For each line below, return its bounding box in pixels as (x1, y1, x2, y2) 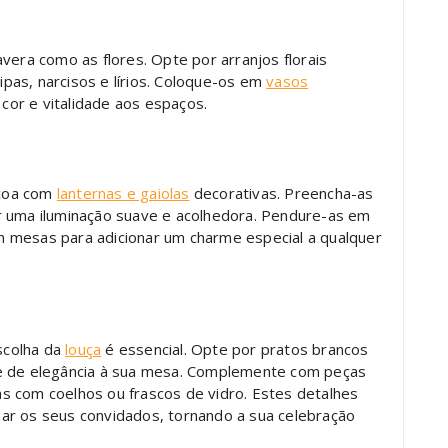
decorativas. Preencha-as (189, 182, 374, 203)
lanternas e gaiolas (56, 182, 190, 203)
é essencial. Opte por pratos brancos (101, 338, 369, 359)
